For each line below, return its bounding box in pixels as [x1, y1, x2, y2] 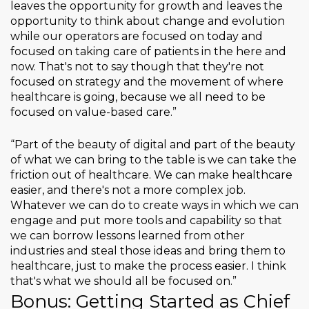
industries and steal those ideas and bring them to [10, 244, 286, 258]
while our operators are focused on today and [10, 30, 263, 43]
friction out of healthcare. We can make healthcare [10, 168, 292, 182]
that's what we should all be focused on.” [10, 275, 237, 288]
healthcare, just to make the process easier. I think [10, 259, 286, 273]
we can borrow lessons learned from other [10, 229, 245, 243]
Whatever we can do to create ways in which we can [10, 199, 299, 212]
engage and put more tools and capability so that [10, 214, 282, 228]
